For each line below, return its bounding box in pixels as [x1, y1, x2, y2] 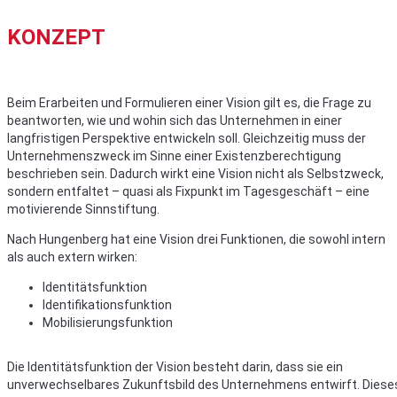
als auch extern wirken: [7, 250, 137, 265]
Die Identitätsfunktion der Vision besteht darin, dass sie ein [7, 360, 343, 375]
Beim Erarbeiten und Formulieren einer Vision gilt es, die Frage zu [7, 96, 371, 111]
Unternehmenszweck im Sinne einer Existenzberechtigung [7, 149, 341, 164]
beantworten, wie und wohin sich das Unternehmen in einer [7, 113, 342, 128]
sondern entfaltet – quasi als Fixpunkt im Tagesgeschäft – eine [7, 184, 370, 199]
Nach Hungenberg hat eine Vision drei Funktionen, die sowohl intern [7, 232, 385, 247]
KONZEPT [7, 25, 105, 51]
